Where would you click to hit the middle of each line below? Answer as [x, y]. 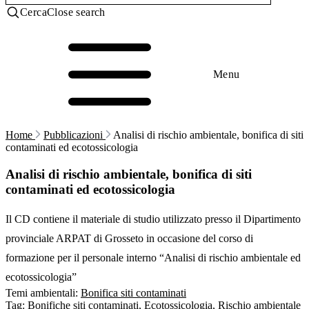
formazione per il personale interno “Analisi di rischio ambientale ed [153, 258]
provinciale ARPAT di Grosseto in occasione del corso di [129, 239]
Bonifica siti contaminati [133, 293]
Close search [76, 12]
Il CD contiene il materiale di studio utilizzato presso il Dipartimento [153, 219]
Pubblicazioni [74, 135]
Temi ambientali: [42, 293]
